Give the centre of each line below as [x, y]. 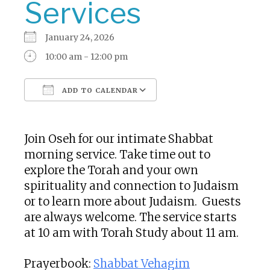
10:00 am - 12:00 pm [86, 57]
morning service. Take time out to [117, 155]
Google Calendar [203, 112]
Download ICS [75, 112]
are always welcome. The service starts [130, 217]
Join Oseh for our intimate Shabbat [119, 139]
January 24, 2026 [83, 37]
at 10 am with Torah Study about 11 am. [131, 233]
